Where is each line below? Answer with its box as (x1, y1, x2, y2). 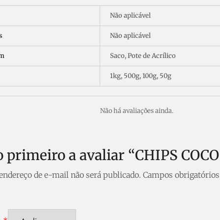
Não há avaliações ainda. (100, 107, 173, 115)
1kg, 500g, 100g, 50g (110, 72, 171, 81)
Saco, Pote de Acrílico (110, 52, 176, 60)
